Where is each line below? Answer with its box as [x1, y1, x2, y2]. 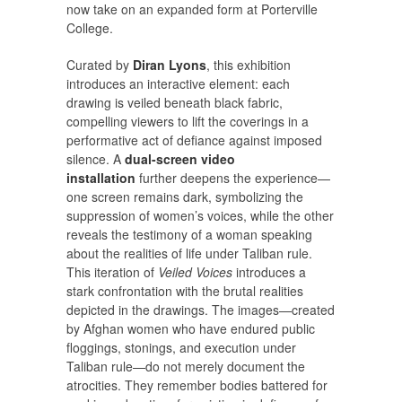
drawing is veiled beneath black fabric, [66, 93, 283, 112]
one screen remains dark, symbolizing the [66, 188, 303, 206]
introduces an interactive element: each [66, 74, 290, 93]
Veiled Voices [158, 263, 232, 282]
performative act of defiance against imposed [66, 131, 322, 150]
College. [66, 19, 113, 38]
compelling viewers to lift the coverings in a [66, 112, 309, 131]
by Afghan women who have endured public [66, 319, 315, 338]
